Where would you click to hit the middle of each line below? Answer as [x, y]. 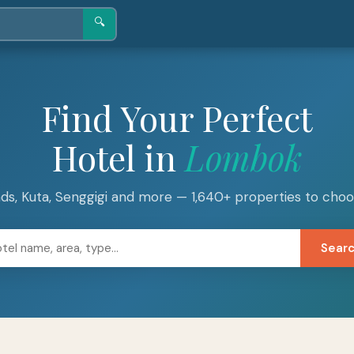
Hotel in [118, 157]
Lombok [243, 157]
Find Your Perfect [177, 117]
